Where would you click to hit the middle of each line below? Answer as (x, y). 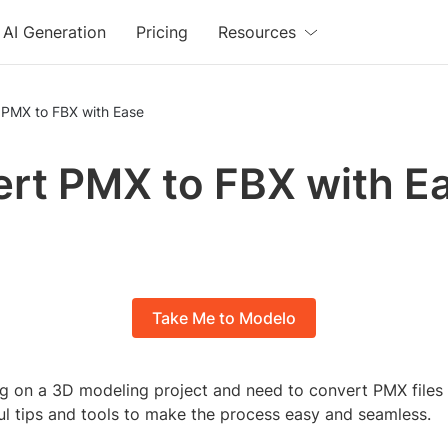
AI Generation (55, 32)
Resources (257, 32)
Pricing (162, 32)
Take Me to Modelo (224, 318)
